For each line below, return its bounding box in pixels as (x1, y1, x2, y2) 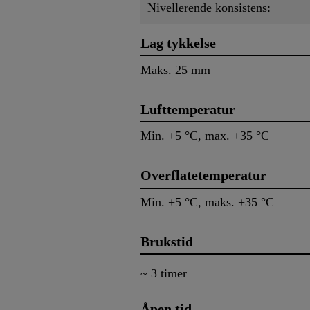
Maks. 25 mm (140, 62, 210, 77)
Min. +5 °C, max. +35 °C (140, 129, 269, 143)
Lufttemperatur (140, 101, 235, 117)
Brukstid (140, 233, 193, 249)
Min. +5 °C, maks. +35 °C (140, 194, 274, 209)
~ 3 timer (140, 266, 187, 281)
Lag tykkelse (140, 35, 216, 51)
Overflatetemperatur (140, 167, 266, 183)
